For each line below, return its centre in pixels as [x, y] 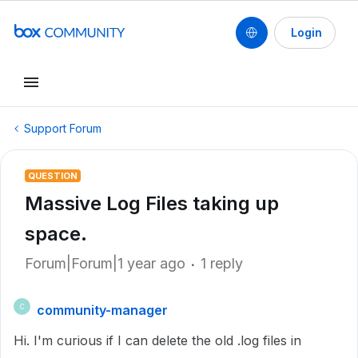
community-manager [102, 310]
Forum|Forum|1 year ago [105, 263]
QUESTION [53, 176]
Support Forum [63, 128]
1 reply [222, 263]
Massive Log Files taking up [152, 203]
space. [56, 234]
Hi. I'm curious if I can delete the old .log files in [157, 340]
